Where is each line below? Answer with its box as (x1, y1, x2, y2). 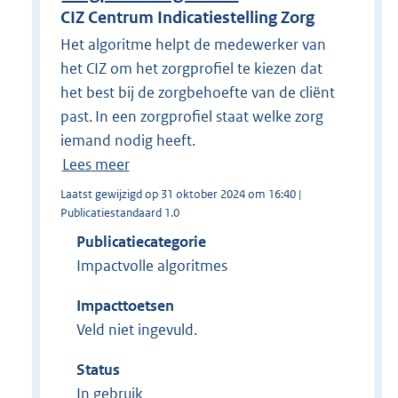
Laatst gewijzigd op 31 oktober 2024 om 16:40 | (60, 186, 301, 202)
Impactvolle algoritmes (76, 255, 227, 275)
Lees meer (61, 154, 130, 174)
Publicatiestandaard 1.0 (60, 204, 179, 220)
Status (76, 359, 120, 379)
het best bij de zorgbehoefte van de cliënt (60, 82, 335, 102)
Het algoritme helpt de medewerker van (60, 34, 326, 54)
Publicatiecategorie (76, 231, 206, 251)
